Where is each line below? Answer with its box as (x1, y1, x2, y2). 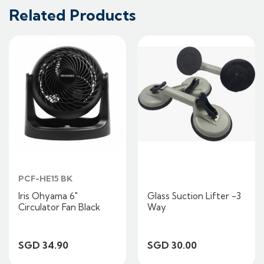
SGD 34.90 (18, 239, 68, 252)
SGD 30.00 (147, 239, 197, 252)
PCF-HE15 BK (18, 173, 72, 184)
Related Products (9, 5, 136, 25)
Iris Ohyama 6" (18, 190, 78, 202)
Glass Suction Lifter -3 (147, 190, 241, 202)
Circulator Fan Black (18, 202, 100, 213)
